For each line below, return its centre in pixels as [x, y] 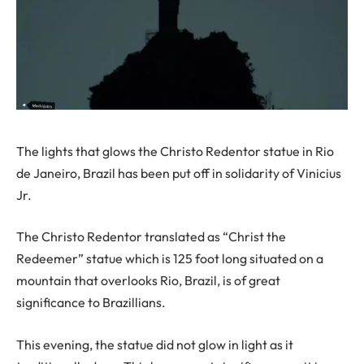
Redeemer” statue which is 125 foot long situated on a [170, 259]
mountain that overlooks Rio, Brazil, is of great [148, 281]
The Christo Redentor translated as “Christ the [151, 237]
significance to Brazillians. [91, 303]
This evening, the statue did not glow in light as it [155, 344]
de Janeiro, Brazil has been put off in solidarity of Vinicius [179, 173]
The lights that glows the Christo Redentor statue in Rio [175, 151]
